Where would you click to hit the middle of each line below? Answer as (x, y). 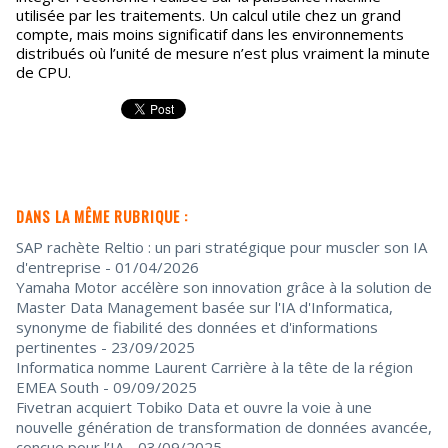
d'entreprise (58, 267)
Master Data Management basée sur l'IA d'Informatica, (204, 307)
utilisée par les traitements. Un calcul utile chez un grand (208, 15)
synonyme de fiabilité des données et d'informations (197, 327)
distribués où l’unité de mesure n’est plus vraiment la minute (223, 53)
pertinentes (56, 347)
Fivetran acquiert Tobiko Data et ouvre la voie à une (194, 407)
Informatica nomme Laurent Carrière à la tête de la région (214, 367)
